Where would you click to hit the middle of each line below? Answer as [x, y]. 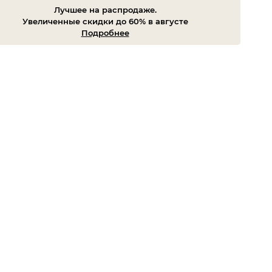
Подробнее [105, 32]
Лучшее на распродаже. [105, 9]
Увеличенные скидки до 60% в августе [105, 21]
